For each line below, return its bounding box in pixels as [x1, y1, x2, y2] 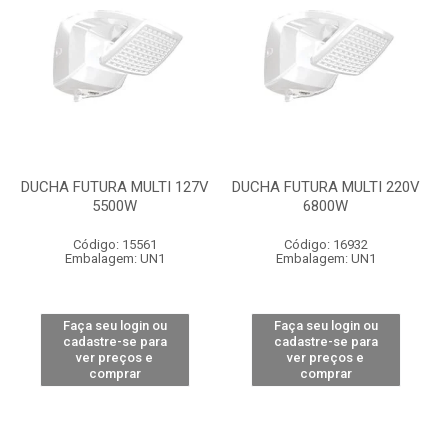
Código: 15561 [72, 237, 157, 252]
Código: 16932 [283, 237, 368, 252]
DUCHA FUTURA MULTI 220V [231, 178, 420, 196]
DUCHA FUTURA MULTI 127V [20, 178, 209, 196]
